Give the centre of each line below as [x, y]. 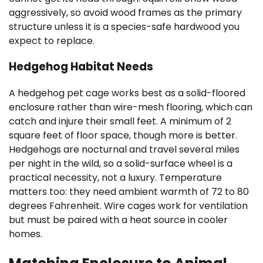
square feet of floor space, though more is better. [123, 135]
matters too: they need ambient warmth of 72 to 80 [129, 191]
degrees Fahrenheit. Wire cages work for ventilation [128, 205]
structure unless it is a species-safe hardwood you [124, 26]
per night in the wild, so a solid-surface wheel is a [121, 163]
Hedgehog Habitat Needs [81, 67]
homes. [26, 234]
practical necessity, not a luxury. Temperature [115, 177]
